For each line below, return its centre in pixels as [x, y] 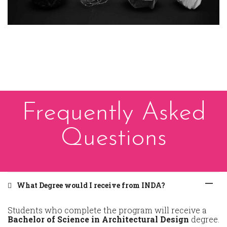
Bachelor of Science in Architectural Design [98, 219]
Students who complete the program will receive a [107, 210]
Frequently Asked [113, 113]
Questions [113, 139]
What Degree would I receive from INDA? [91, 185]
